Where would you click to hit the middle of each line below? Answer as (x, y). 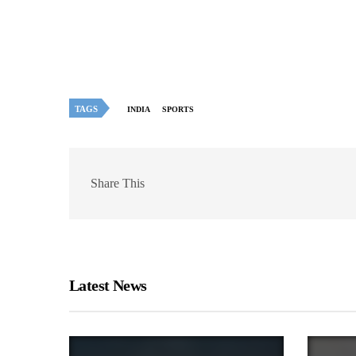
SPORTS (178, 109)
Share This (118, 184)
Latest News (108, 285)
